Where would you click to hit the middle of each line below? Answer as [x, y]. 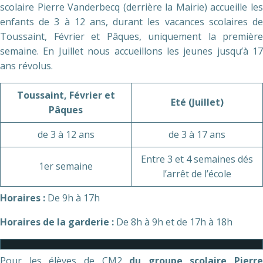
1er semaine [66, 166]
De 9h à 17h [74, 198]
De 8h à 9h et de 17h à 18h [174, 222]
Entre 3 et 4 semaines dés [197, 159]
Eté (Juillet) [197, 102]
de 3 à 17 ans [197, 134]
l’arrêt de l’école [197, 174]
